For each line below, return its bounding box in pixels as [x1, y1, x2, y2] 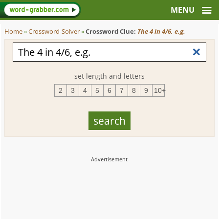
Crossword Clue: [86, 27, 138, 36]
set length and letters [74, 71, 145, 81]
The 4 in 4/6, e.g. [137, 27, 186, 36]
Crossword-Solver [28, 27, 80, 36]
